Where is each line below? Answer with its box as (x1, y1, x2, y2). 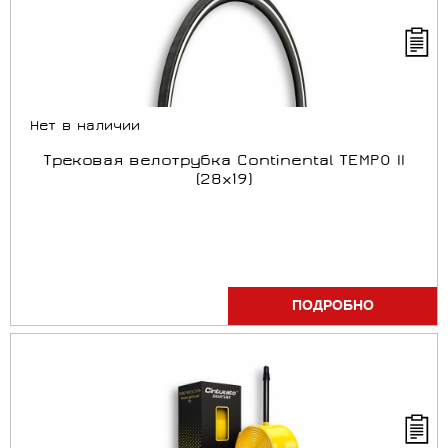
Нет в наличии (30, 119, 140, 136)
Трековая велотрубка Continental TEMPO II (43, 152, 405, 172)
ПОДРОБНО (291, 296, 374, 316)
